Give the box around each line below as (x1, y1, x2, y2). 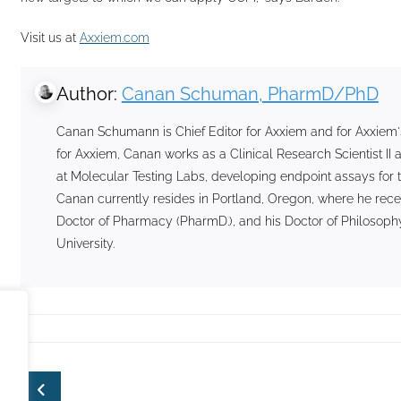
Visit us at (20, 30, 80, 45)
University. (55, 235, 115, 251)
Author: (55, 82, 122, 105)
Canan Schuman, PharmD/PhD (121, 82, 379, 105)
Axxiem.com (79, 30, 149, 45)
